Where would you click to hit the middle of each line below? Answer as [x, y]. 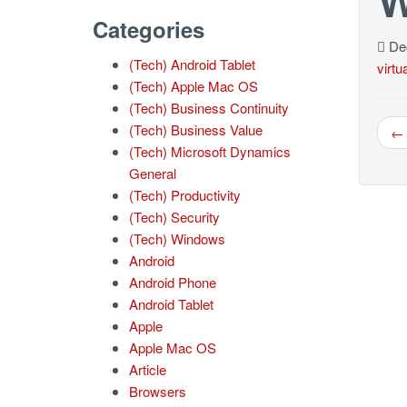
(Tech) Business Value [196, 129]
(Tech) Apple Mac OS [194, 86]
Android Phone [173, 282]
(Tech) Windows [177, 238]
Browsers [158, 391]
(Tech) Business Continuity [209, 108]
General [153, 173]
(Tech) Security [174, 217]
